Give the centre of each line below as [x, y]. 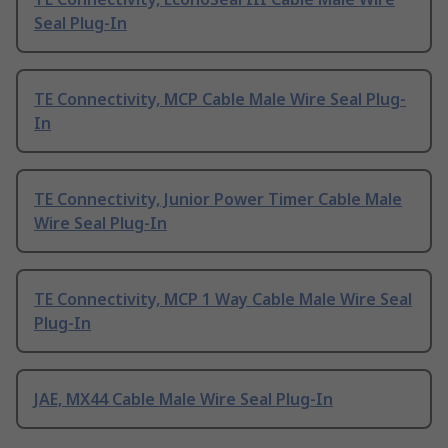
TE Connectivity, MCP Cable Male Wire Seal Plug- [220, 99]
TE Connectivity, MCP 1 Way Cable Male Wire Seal [223, 299]
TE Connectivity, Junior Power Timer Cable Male [218, 199]
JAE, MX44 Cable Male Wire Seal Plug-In [183, 399]
